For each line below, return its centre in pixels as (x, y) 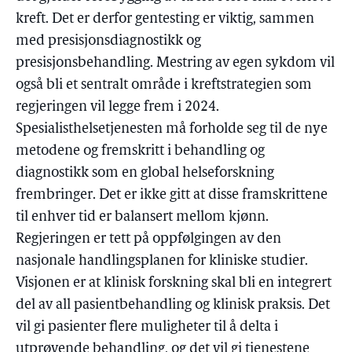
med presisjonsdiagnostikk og (108, 41)
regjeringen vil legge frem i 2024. (117, 107)
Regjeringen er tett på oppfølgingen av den (148, 239)
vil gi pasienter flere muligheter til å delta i (147, 327)
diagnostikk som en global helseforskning (145, 173)
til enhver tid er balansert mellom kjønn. (142, 217)
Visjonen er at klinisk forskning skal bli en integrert (174, 283)
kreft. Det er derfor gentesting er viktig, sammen (165, 19)
